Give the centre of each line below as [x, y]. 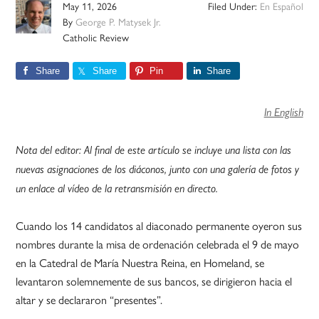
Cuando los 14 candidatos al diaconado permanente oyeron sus [159, 226]
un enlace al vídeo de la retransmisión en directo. [117, 189]
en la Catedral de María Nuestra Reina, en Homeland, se [140, 263]
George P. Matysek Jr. [119, 22]
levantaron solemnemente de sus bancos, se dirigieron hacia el [154, 281]
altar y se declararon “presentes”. [89, 300]
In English [283, 113]
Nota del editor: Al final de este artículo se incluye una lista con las [154, 150]
